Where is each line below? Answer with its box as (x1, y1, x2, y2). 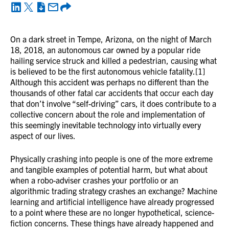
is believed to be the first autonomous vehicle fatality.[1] (10, 66, 205, 76)
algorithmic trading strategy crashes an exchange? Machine (10, 186, 217, 196)
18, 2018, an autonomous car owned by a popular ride (10, 44, 200, 55)
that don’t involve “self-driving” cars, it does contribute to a (10, 98, 216, 108)
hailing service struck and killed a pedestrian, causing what (10, 55, 217, 65)
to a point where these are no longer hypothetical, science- (10, 207, 214, 217)
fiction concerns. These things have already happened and (10, 218, 214, 228)
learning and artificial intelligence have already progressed (10, 196, 214, 207)
